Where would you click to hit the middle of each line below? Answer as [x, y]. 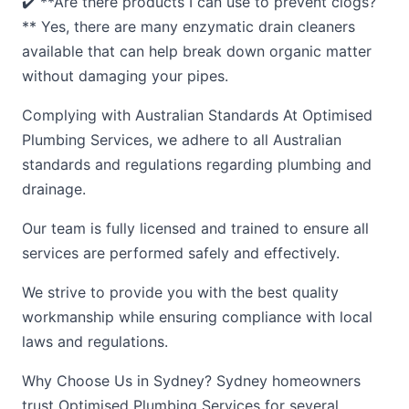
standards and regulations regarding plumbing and [197, 164]
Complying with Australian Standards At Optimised [197, 115]
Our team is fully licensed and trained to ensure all [195, 228]
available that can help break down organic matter [197, 51]
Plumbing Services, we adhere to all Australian [182, 140]
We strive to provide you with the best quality [180, 292]
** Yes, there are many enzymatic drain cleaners [189, 26]
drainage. [54, 189]
